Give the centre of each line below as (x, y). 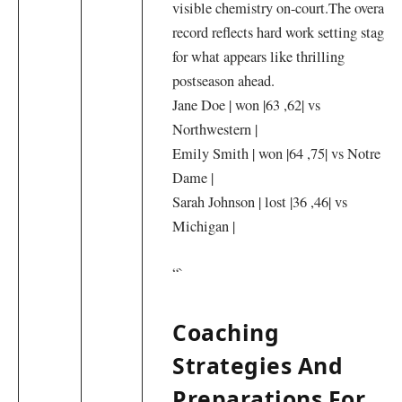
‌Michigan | (204, 226)
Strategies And (258, 365)
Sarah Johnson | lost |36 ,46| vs (260, 201)
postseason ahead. (224, 80)
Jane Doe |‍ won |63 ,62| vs (247, 105)
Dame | (193, 177)
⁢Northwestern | (215, 129)
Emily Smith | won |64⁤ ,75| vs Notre (277, 153)
